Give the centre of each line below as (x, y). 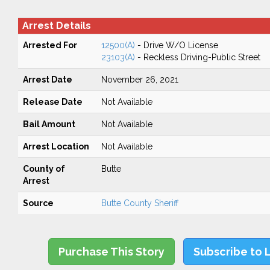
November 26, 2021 (140, 80)
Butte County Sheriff (140, 203)
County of (44, 169)
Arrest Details (56, 26)
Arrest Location (56, 146)
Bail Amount (49, 124)
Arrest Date (47, 80)
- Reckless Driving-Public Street (197, 57)
